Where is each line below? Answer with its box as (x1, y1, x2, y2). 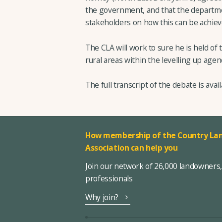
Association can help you (85, 142, 178, 153)
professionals (85, 173, 133, 184)
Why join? (85, 191, 118, 203)
